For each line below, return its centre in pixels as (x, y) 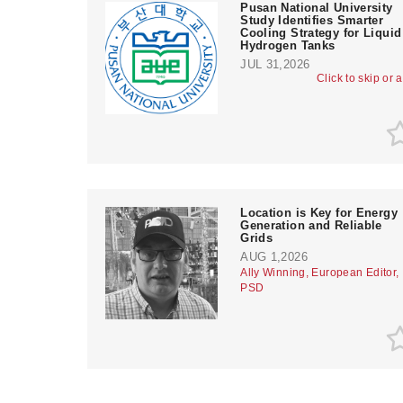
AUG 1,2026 (274, 256)
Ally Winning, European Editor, (320, 272)
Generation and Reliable (311, 225)
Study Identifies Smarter (312, 20)
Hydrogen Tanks (288, 45)
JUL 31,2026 (275, 64)
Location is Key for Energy (319, 212)
